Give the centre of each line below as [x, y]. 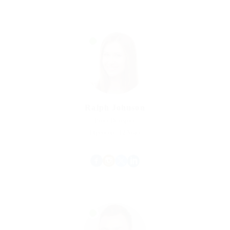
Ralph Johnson [115, 108]
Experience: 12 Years [115, 132]
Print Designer [115, 121]
